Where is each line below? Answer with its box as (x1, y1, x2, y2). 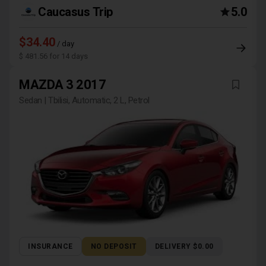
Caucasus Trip (38, 5, 113, 19)
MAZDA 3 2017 (19, 77, 106, 92)
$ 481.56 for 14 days (19, 52, 88, 61)
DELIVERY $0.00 (154, 242, 214, 251)
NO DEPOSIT (90, 242, 137, 251)
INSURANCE (28, 242, 73, 251)
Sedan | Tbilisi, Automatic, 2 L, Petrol (19, 95, 150, 106)
